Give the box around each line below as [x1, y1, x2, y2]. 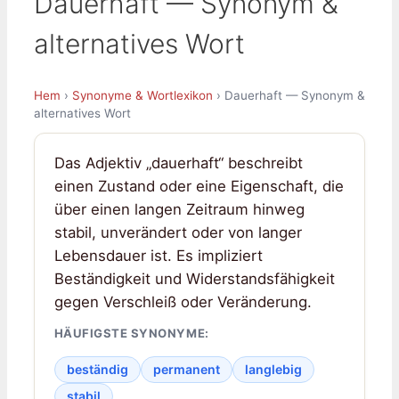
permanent [152, 362, 220, 378]
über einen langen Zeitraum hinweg [53, 199, 305, 218]
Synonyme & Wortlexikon [72, 87, 213, 102]
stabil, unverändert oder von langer [53, 223, 302, 241]
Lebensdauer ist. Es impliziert [53, 246, 263, 265]
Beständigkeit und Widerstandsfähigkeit [53, 269, 335, 288]
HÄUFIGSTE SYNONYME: [53, 326, 209, 341]
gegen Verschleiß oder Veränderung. [53, 292, 312, 311]
